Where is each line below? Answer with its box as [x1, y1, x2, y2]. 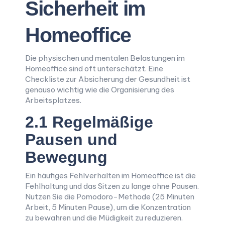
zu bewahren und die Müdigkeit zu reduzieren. [25, 213, 183, 222]
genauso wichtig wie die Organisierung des [25, 85, 174, 94]
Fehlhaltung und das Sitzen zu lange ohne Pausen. [25, 181, 199, 191]
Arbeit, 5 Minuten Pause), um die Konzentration [25, 202, 191, 212]
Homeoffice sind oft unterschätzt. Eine [25, 64, 163, 73]
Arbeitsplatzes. [25, 95, 81, 105]
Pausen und [25, 131, 118, 149]
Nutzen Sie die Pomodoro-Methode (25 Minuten [25, 192, 194, 201]
